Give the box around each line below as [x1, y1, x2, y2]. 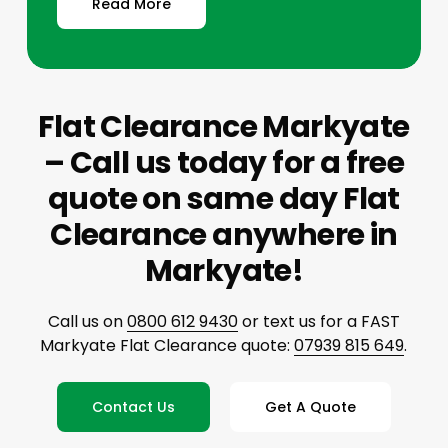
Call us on [47, 310, 127, 334]
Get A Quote [264, 397, 356, 418]
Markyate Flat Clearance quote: [40, 334, 295, 358]
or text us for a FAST [237, 310, 400, 334]
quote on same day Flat [48, 178, 400, 221]
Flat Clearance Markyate [38, 106, 410, 149]
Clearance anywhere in [50, 214, 398, 257]
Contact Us [91, 397, 175, 418]
